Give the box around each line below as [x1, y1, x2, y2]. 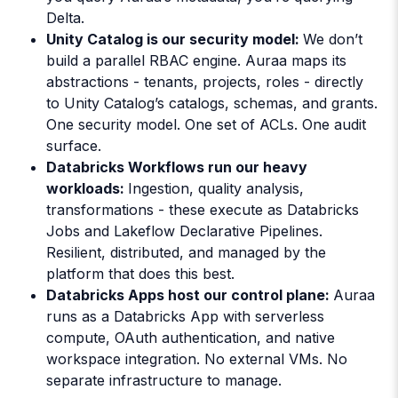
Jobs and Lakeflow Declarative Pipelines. [46, 222, 322, 241]
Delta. [46, 9, 84, 28]
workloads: [46, 179, 128, 198]
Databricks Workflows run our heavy [46, 158, 307, 177]
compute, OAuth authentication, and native [46, 329, 335, 347]
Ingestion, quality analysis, [128, 179, 304, 198]
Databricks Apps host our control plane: [46, 286, 333, 305]
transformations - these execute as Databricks [46, 201, 359, 219]
